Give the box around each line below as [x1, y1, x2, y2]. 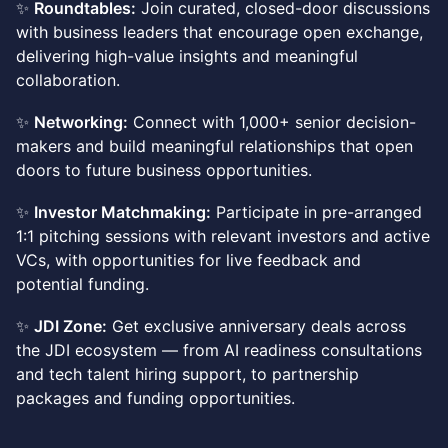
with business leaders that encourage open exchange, [16, 22, 423, 43]
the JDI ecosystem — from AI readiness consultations [16, 340, 422, 361]
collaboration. [16, 70, 120, 91]
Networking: [34, 112, 128, 133]
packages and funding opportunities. [16, 388, 295, 409]
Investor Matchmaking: [34, 202, 211, 223]
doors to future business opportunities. [16, 160, 312, 181]
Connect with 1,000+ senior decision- [128, 112, 416, 133]
